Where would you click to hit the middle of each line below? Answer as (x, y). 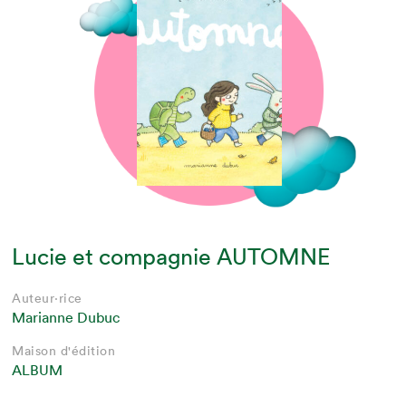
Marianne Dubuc (66, 318)
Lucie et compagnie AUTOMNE (172, 257)
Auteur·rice (47, 299)
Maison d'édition (64, 351)
